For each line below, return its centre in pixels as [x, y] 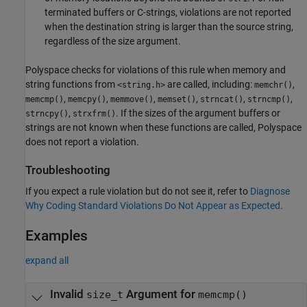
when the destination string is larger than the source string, [169, 26]
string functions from [71, 84]
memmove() [132, 99]
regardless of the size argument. [113, 41]
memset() [177, 99]
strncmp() [269, 99]
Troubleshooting [68, 170]
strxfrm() [94, 113]
